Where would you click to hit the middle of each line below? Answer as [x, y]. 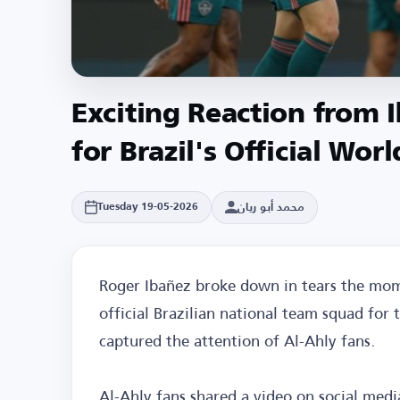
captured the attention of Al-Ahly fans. [237, 340]
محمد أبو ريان [271, 207]
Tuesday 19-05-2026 [148, 207]
